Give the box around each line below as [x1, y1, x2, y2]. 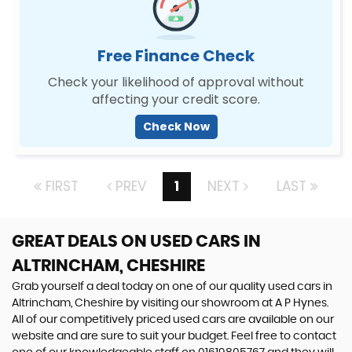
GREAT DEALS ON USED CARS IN [12, 233, 261, 250]
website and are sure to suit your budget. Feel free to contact [12, 331, 336, 342]
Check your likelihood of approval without [48, 73, 304, 91]
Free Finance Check [97, 45, 255, 67]
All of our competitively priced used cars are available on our [12, 314, 334, 325]
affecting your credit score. [92, 90, 260, 108]
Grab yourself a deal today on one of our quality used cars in [12, 281, 332, 292]
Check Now [142, 119, 210, 134]
